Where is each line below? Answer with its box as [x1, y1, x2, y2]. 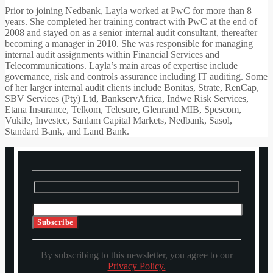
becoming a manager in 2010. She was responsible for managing [5, 38, 253, 49]
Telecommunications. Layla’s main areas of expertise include [5, 60, 238, 71]
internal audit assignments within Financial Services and [5, 49, 219, 60]
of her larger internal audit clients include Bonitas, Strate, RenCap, [5, 82, 259, 93]
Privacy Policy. [107, 260, 166, 271]
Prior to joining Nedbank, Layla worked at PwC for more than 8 [5, 5, 252, 16]
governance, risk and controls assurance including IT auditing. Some [5, 71, 268, 82]
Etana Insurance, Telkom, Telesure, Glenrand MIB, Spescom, [5, 104, 241, 115]
